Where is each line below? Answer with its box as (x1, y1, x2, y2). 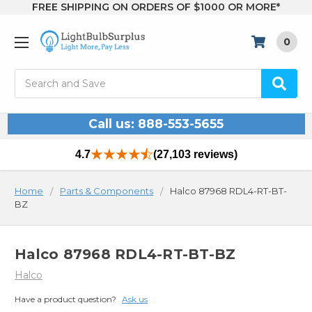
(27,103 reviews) (153, 148, 237, 161)
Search (15, 70, 48, 83)
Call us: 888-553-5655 (88, 116, 224, 132)
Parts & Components (60, 185, 153, 197)
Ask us (122, 293, 148, 304)
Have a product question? (15, 293, 116, 304)
